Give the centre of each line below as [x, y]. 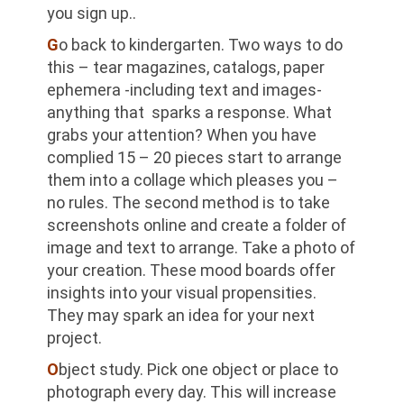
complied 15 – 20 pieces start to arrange [195, 157]
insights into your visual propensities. [182, 292]
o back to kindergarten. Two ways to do [201, 44]
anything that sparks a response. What [190, 112]
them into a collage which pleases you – [193, 179]
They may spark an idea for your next [181, 315]
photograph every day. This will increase [192, 391]
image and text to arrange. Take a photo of [202, 247]
